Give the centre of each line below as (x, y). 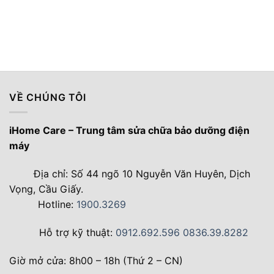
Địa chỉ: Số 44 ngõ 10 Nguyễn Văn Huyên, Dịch (140, 174)
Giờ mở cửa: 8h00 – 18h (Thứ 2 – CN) (96, 260)
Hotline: (56, 205)
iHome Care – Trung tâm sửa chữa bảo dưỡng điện (129, 131)
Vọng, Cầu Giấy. (46, 189)
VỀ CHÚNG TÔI (48, 97)
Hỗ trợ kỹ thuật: (76, 232)
